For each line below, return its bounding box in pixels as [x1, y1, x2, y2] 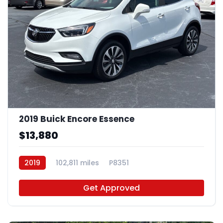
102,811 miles [56, 157, 99, 168]
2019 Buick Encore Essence [19, 112, 134, 125]
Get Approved [83, 182, 140, 194]
